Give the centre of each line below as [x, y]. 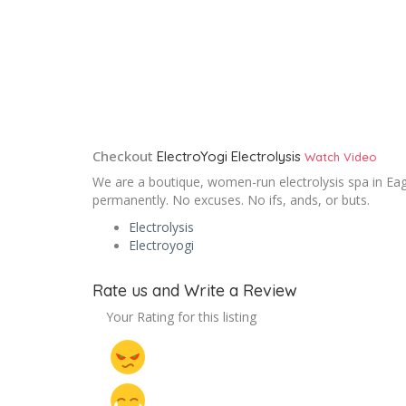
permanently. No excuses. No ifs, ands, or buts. [231, 200]
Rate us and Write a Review [195, 290]
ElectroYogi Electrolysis [229, 156]
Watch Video [341, 157]
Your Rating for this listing [181, 317]
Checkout [123, 156]
